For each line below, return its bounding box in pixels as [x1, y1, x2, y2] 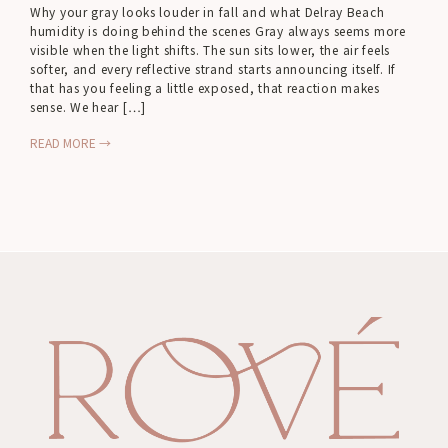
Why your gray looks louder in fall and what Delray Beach [30, 3, 385, 20]
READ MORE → [30, 134, 111, 151]
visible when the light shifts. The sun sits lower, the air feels [30, 41, 391, 58]
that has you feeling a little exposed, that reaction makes [30, 79, 380, 96]
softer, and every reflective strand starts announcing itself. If [30, 60, 397, 77]
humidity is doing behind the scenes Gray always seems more [30, 22, 406, 39]
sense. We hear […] [30, 98, 146, 115]
